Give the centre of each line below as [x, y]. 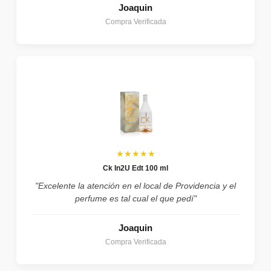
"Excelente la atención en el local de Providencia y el [135, 185]
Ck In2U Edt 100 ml [135, 168]
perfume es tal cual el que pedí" [135, 198]
